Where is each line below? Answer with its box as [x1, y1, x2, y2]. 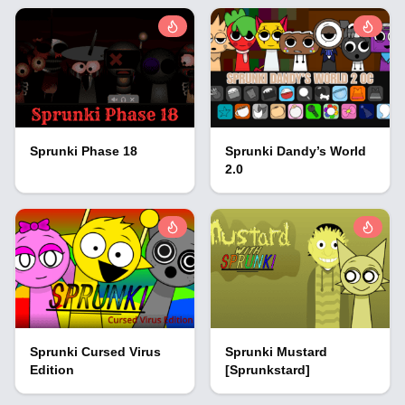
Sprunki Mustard [225, 344, 327, 360]
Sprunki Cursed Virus [30, 344, 161, 360]
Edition [30, 363, 74, 378]
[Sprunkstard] [225, 363, 310, 378]
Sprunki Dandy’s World [225, 144, 366, 159]
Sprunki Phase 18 [30, 144, 137, 159]
